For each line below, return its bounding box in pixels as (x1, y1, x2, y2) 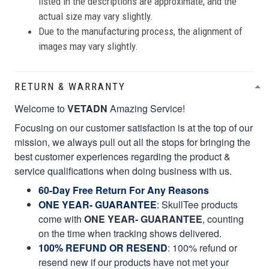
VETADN (67, 101, 107, 116)
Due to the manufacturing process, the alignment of (38, 25, 243, 38)
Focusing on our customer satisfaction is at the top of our (14, 121, 253, 135)
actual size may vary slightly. (38, 10, 153, 23)
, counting (202, 212, 244, 226)
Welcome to (14, 101, 67, 116)
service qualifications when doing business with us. (14, 164, 234, 178)
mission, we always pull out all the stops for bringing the (14, 135, 250, 150)
